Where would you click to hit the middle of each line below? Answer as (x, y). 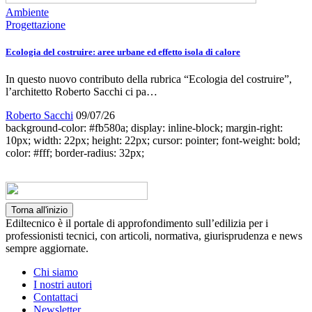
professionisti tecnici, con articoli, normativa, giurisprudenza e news (154, 236)
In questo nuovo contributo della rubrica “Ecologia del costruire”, (149, 79)
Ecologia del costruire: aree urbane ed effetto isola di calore (123, 52)
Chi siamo (56, 272)
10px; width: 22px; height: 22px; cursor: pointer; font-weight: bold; (153, 141)
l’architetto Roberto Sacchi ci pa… (81, 92)
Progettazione (36, 24)
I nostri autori (63, 285)
